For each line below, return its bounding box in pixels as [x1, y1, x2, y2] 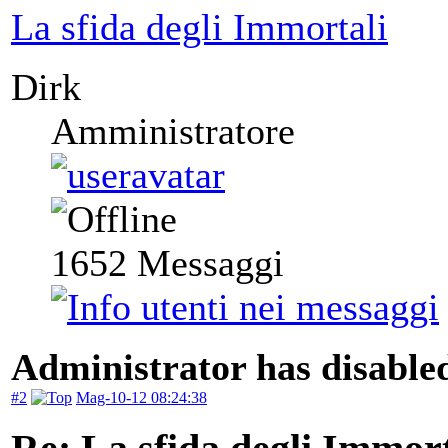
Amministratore [51, 110, 295, 153]
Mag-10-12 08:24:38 [76, 389, 207, 407]
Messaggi [127, 242, 284, 285]
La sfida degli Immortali [11, 6, 388, 49]
